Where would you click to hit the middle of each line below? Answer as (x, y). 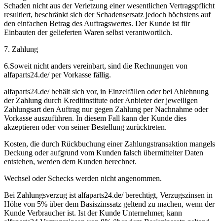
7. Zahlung (21, 49)
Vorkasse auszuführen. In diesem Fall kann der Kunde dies (95, 118)
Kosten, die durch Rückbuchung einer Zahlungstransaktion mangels (110, 144)
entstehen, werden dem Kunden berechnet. (70, 162)
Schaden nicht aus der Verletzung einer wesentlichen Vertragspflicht (109, 6)
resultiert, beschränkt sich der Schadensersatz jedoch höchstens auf (107, 15)
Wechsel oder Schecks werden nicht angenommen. (83, 178)
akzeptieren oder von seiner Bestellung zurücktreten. (85, 127)
